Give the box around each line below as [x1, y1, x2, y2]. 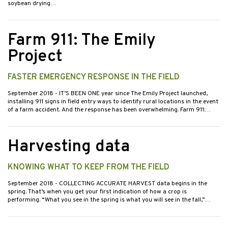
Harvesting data [8, 137, 130, 158]
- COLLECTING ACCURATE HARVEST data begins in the [55, 180, 207, 188]
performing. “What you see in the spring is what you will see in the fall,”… [8, 196, 211, 205]
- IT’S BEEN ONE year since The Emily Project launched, [55, 90, 208, 98]
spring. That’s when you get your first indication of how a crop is [8, 188, 187, 196]
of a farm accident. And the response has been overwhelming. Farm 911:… [8, 106, 211, 115]
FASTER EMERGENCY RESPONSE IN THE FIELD [8, 72, 180, 83]
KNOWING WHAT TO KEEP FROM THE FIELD [8, 162, 169, 173]
